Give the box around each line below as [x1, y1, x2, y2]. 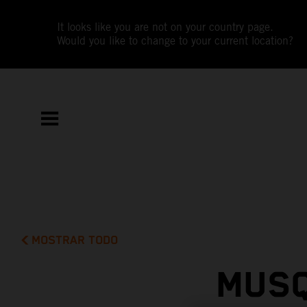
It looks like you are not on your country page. [57, 21, 274, 34]
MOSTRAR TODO [32, 233, 119, 247]
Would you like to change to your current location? [57, 34, 294, 47]
